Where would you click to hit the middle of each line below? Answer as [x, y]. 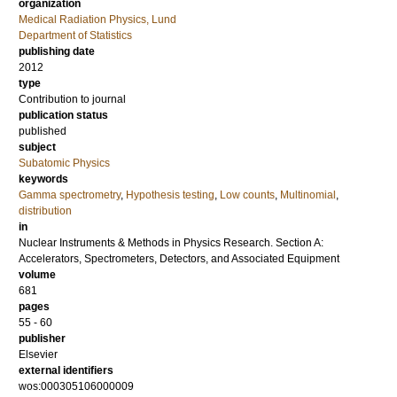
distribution [45, 211]
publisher [42, 339]
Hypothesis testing [170, 195]
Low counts [247, 195]
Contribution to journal [72, 100]
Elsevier [38, 355]
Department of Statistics [75, 36]
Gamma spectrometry [70, 195]
